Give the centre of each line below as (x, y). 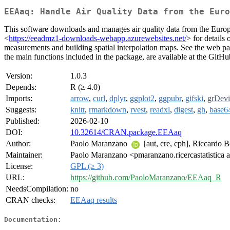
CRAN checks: (31, 200)
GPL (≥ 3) (87, 166)
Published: (23, 121)
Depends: (21, 87)
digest (184, 110)
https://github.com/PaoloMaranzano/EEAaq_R (146, 178)
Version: (19, 76)
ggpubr (170, 99)
